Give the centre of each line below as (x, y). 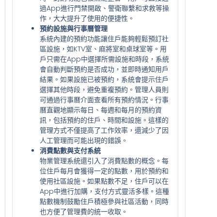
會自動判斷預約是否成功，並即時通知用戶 (104, 69)
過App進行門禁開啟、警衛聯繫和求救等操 (104, 8)
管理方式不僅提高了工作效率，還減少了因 (104, 130)
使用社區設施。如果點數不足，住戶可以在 (104, 181)
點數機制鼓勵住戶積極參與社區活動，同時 (104, 201)
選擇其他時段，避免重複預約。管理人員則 (104, 89)
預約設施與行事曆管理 (74, 28)
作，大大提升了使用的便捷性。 (87, 18)
